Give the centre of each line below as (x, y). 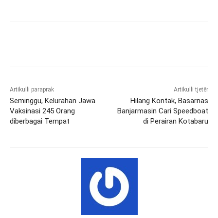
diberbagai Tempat (40, 121)
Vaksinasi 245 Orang (42, 111)
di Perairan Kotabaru (175, 121)
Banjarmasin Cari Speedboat (163, 111)
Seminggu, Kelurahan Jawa (53, 101)
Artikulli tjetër (191, 90)
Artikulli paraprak (32, 90)
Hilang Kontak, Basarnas (169, 101)
